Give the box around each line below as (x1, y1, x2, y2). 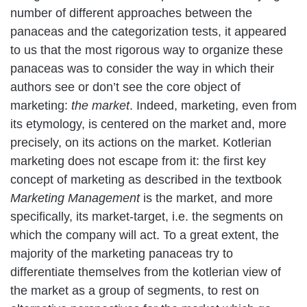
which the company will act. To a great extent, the (10, 228, 279, 242)
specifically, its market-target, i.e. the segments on (10, 209, 283, 223)
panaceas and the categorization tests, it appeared (10, 24, 286, 38)
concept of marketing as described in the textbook (10, 172, 282, 186)
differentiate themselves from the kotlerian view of (10, 265, 281, 279)
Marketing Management (10, 191, 140, 205)
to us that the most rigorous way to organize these (10, 42, 283, 57)
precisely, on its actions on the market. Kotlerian (10, 135, 271, 149)
